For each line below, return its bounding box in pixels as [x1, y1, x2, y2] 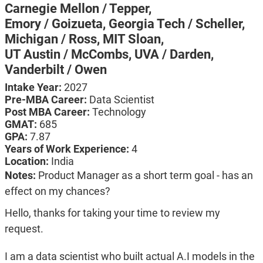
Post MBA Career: [4, 106, 92, 119]
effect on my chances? [4, 185, 110, 198]
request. [4, 222, 43, 235]
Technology [92, 106, 146, 119]
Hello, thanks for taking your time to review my [4, 207, 220, 220]
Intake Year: [4, 81, 64, 94]
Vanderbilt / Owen [4, 62, 107, 77]
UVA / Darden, [134, 47, 214, 62]
